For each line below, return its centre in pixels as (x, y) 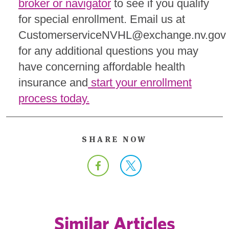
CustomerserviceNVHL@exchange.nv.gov (122, 35)
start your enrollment (141, 83)
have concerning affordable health (102, 67)
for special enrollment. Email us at (102, 19)
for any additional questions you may (108, 51)
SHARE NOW (114, 140)
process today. (54, 99)
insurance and (53, 83)
